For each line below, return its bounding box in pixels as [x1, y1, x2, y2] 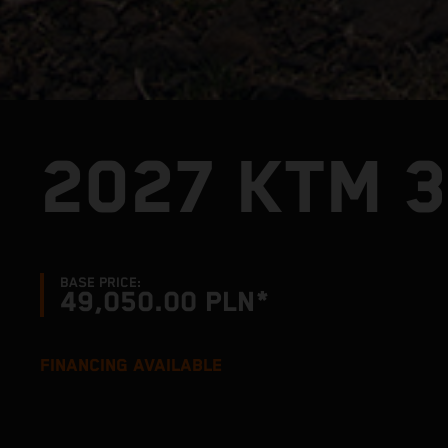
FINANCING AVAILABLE [40, 356, 222, 376]
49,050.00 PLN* [60, 286, 270, 319]
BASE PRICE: [60, 274, 141, 291]
